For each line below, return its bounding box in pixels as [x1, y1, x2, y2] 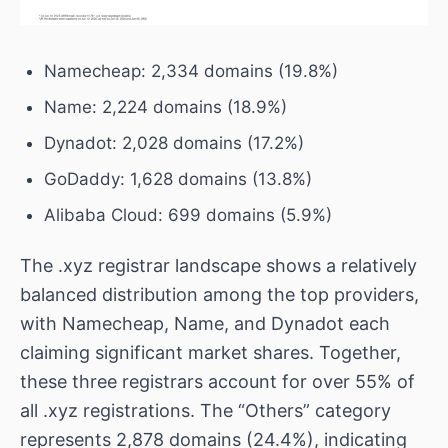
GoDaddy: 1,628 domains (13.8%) [44, 168, 312, 189]
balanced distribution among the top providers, [20, 283, 419, 305]
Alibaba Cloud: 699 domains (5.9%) [44, 204, 332, 225]
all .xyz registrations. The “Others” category [20, 399, 391, 421]
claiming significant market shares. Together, [20, 341, 401, 363]
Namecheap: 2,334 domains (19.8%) [44, 60, 338, 81]
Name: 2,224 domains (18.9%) [44, 96, 287, 117]
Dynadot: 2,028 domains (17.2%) [44, 132, 304, 153]
